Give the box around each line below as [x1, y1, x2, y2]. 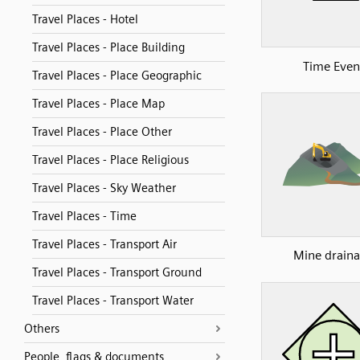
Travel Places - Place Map [32, 96, 165, 111]
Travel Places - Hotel [32, 12, 138, 27]
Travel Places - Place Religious [32, 153, 189, 167]
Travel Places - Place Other [32, 125, 172, 139]
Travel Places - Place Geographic [32, 68, 202, 83]
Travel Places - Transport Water [32, 293, 194, 308]
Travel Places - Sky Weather [32, 181, 176, 195]
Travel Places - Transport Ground [32, 265, 202, 280]
